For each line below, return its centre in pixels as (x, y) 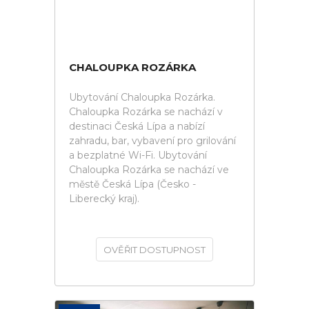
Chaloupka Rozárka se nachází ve (149, 170)
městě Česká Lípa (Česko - (132, 184)
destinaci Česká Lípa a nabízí (137, 126)
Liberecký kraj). (104, 199)
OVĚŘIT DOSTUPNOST (154, 250)
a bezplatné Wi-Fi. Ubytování (138, 155)
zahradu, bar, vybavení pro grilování (152, 141)
